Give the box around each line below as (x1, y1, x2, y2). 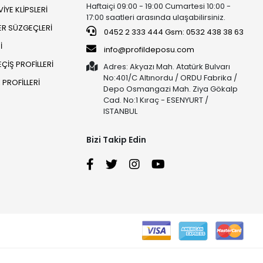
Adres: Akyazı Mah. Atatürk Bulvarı (103, 61, 231, 73)
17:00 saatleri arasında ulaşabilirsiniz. (86, 12, 226, 23)
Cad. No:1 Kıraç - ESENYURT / (103, 95, 209, 106)
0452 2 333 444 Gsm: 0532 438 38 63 (102, 26, 244, 38)
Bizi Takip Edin (86, 134, 147, 146)
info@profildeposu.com (104, 44, 195, 56)
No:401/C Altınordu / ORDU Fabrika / (103, 72, 238, 84)
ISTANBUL (103, 106, 138, 117)
